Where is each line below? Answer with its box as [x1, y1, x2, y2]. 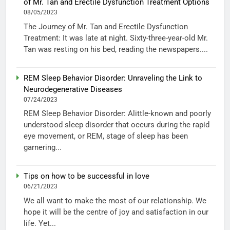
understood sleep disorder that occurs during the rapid [24, 120, 209, 130]
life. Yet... [24, 218, 56, 228]
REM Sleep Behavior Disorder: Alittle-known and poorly [24, 109, 211, 119]
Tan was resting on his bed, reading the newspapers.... [24, 44, 208, 54]
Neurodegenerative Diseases [24, 84, 122, 94]
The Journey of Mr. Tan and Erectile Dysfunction [24, 22, 188, 31]
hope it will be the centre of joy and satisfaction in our [24, 207, 208, 217]
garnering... [24, 143, 62, 152]
